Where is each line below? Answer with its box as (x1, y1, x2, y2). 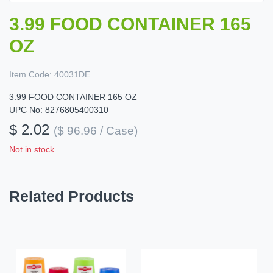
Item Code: (9, 69, 52, 80)
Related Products (9, 188, 134, 205)
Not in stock (9, 144, 54, 155)
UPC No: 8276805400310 (9, 105, 108, 115)
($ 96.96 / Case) (54, 124, 138, 138)
